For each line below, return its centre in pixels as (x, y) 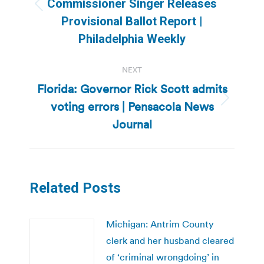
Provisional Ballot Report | (132, 21)
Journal (132, 124)
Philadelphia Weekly (132, 39)
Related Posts (75, 188)
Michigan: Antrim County (160, 224)
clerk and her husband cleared (170, 240)
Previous (149, 11)
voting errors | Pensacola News (132, 106)
